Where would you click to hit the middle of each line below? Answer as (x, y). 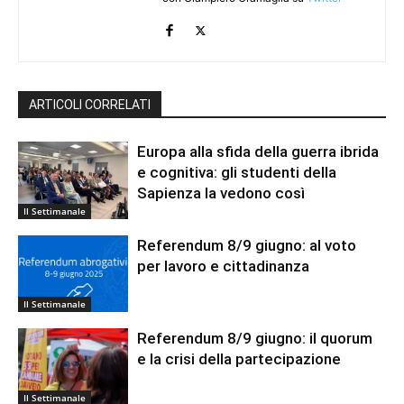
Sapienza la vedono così (221, 193)
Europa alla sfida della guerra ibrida (258, 152)
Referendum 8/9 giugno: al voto (247, 245)
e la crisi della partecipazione (239, 359)
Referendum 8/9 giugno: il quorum (255, 339)
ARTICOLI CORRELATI (90, 105)
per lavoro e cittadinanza (224, 266)
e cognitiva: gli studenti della (237, 173)
